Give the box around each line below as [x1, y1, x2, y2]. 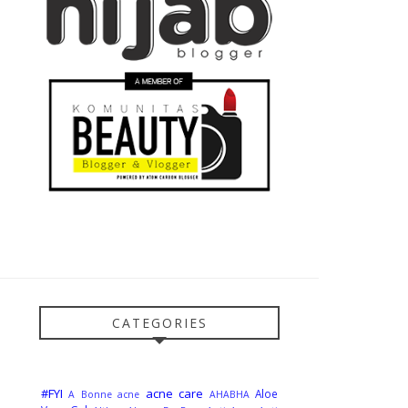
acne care [145, 384, 204, 402]
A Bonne [68, 387, 112, 401]
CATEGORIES [111, 313, 208, 331]
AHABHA [209, 387, 250, 401]
